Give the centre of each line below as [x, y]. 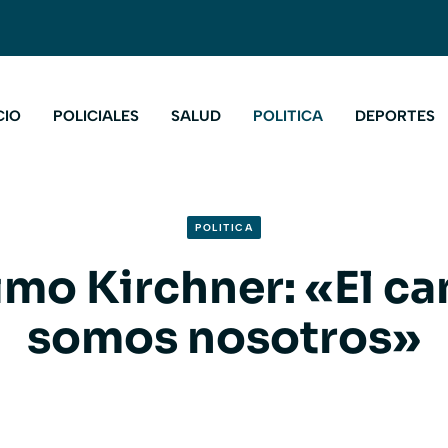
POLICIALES [96, 116]
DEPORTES [395, 116]
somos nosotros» [224, 338]
